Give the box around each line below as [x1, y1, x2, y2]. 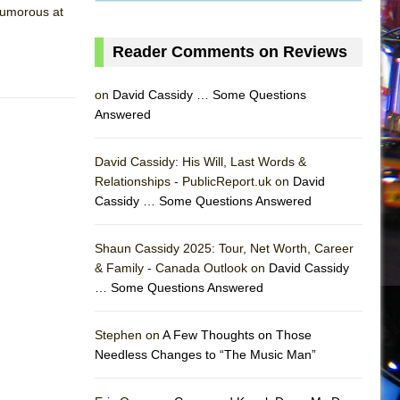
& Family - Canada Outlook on [95, 260, 269, 275]
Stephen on [95, 327, 162, 342]
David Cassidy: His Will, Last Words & [95, 154, 306, 169]
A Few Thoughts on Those [162, 327, 312, 342]
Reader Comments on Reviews [112, 42, 347, 61]
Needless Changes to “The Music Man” [95, 346, 316, 362]
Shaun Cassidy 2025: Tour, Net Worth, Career [95, 240, 354, 255]
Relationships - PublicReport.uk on [95, 173, 293, 188]
